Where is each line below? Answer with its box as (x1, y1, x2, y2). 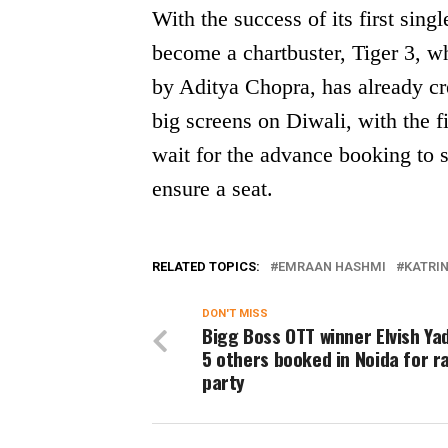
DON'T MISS (202, 306, 268, 320)
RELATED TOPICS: (152, 258, 260, 274)
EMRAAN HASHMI (278, 258, 386, 274)
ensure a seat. (152, 175, 273, 201)
